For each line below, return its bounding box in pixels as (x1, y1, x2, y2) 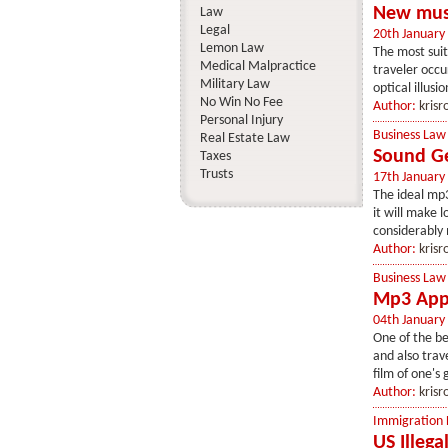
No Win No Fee (199, 95, 283, 110)
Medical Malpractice (199, 59, 316, 74)
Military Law (199, 77, 270, 92)
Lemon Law (199, 41, 264, 56)
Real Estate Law (199, 131, 290, 146)
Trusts (199, 167, 233, 182)
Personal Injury (199, 113, 283, 128)
